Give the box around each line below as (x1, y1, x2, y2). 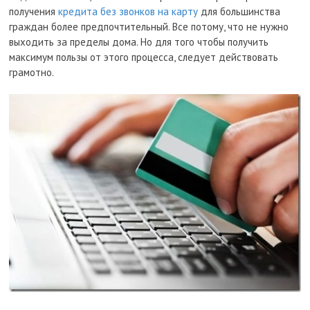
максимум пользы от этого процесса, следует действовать (9, 51, 279, 64)
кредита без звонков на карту (58, 5, 199, 18)
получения (9, 5, 59, 18)
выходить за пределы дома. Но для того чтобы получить (9, 35, 269, 48)
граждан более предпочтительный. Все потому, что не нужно (9, 20, 289, 33)
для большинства (198, 5, 281, 18)
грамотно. (9, 66, 55, 79)
